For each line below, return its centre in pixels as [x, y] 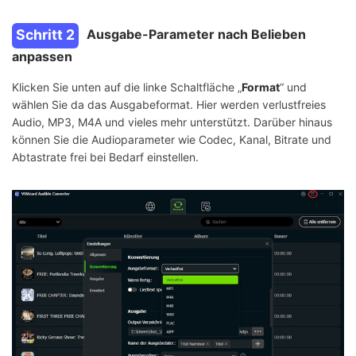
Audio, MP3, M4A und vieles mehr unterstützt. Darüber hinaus [172, 122]
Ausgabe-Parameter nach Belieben [196, 35]
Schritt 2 [45, 35]
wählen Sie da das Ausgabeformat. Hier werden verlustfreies [169, 105]
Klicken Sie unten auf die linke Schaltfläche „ [127, 87]
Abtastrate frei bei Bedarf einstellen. [105, 157]
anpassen [42, 57]
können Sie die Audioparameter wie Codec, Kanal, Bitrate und [172, 140]
